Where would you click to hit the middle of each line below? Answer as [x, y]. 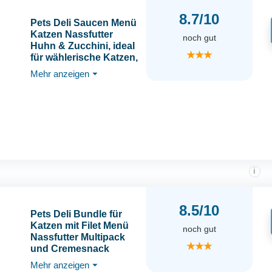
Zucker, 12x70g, [66, 104]
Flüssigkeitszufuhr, [74, 81]
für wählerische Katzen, [84, 58]
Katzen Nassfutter [71, 35]
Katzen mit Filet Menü [79, 226]
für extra [49, 69]
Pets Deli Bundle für [76, 214]
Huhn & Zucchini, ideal [82, 46]
